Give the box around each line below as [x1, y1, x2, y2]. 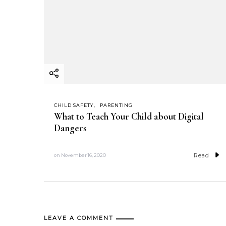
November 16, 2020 [61, 152, 106, 158]
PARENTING [100, 102, 133, 108]
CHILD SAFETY [54, 102, 94, 108]
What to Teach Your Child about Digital [54, 110, 204, 122]
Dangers [54, 122, 86, 134]
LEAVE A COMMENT [44, 214, 114, 221]
